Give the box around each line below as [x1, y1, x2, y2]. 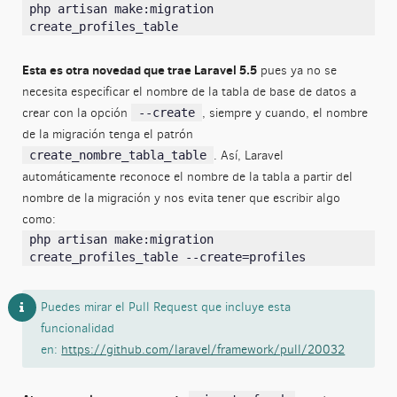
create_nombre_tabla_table [28, 147, 206, 162]
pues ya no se [256, 61, 337, 79]
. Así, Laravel [213, 146, 284, 164]
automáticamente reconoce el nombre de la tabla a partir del [21, 167, 353, 185]
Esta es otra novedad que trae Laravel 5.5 [21, 60, 257, 79]
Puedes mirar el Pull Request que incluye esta [41, 298, 292, 315]
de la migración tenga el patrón [21, 125, 193, 143]
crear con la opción [21, 104, 131, 121]
